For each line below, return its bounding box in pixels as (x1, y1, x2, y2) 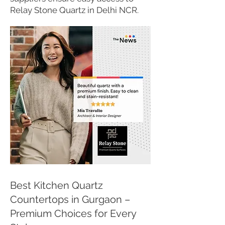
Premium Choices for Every (10, 207, 136, 219)
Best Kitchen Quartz (10, 179, 103, 191)
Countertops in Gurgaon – (10, 193, 130, 205)
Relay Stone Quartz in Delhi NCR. (10, 5, 139, 15)
